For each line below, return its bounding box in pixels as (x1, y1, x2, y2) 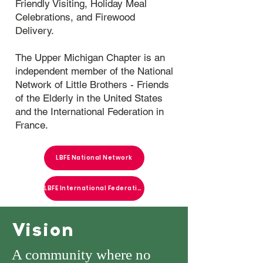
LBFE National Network (56, 153, 133, 162)
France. (15, 119, 48, 131)
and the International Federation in (15, 106, 164, 117)
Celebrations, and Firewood (15, 11, 135, 23)
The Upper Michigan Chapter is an (15, 52, 165, 63)
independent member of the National (15, 65, 173, 77)
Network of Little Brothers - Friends (15, 79, 169, 90)
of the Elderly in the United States (15, 92, 163, 104)
